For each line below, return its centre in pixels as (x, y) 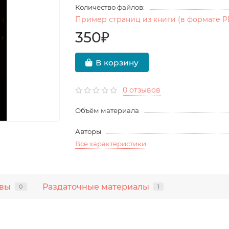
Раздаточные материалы (96, 187)
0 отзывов (142, 90)
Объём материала (107, 111)
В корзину (117, 62)
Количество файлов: (110, 7)
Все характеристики (111, 144)
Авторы (88, 132)
